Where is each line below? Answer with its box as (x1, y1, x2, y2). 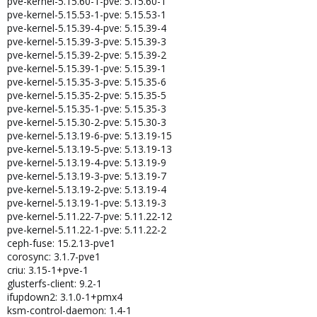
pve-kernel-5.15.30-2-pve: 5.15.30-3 (7, 115, 166, 129)
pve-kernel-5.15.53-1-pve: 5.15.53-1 (7, 8, 166, 21)
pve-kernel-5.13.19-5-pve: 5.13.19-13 (7, 142, 172, 156)
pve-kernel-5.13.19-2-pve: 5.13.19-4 (7, 183, 166, 196)
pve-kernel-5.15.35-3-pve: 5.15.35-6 (7, 75, 166, 88)
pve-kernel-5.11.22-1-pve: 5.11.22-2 (7, 223, 166, 236)
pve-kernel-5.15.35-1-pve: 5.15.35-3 (7, 102, 166, 115)
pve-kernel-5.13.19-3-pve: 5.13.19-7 (7, 169, 166, 183)
